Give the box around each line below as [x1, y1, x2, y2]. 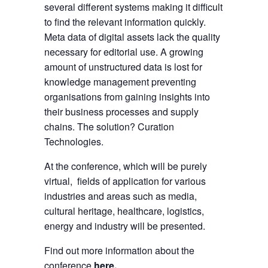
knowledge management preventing [44, 75, 196, 89]
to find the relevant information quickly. [44, 15, 206, 29]
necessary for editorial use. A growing [44, 45, 203, 59]
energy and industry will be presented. [44, 219, 205, 233]
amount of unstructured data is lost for [44, 60, 202, 74]
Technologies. [44, 135, 103, 149]
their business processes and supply [44, 105, 199, 119]
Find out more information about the [44, 243, 194, 258]
